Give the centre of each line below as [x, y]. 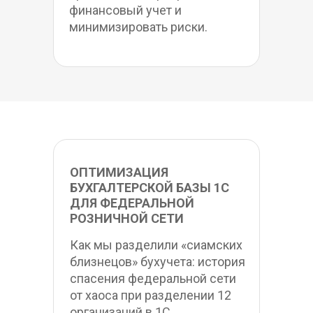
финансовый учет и [125, 10]
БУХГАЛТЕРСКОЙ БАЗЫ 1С [150, 188]
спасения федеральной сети [153, 278]
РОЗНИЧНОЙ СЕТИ [127, 218]
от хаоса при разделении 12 [151, 295]
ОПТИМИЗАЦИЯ [119, 172]
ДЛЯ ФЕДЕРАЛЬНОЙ [132, 203]
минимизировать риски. [138, 27]
